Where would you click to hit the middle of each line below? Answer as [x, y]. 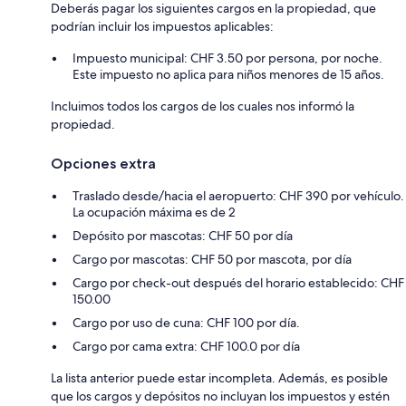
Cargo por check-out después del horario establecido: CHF [238, 282]
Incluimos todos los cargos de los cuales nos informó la [203, 106]
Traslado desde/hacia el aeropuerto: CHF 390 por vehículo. [238, 195]
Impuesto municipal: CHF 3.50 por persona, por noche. [227, 58]
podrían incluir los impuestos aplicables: [162, 26]
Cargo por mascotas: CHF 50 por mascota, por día [212, 259]
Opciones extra [103, 163]
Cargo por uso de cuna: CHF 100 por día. [186, 322]
